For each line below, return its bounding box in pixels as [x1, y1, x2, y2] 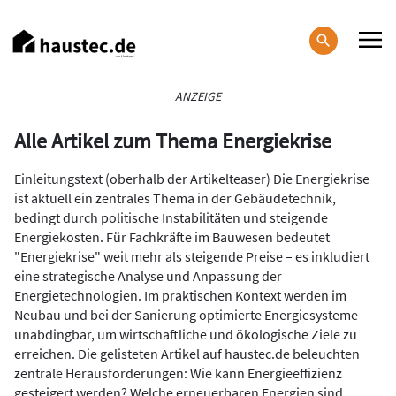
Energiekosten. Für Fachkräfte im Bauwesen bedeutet [14, 228, 330, 246]
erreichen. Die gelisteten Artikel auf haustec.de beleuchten [14, 345, 360, 362]
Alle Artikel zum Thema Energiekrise [14, 127, 331, 155]
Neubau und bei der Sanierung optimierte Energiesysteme [14, 306, 358, 324]
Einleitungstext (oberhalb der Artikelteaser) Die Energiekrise [14, 170, 369, 187]
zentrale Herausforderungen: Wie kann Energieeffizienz [14, 364, 342, 382]
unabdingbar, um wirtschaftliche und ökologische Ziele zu [14, 325, 357, 343]
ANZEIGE [175, 88, 221, 104]
